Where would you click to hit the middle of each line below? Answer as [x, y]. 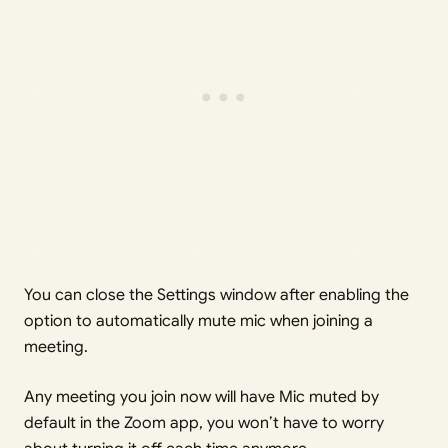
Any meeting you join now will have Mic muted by [201, 396]
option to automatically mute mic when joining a [198, 320]
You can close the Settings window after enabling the [216, 294]
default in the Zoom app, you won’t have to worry [204, 422]
